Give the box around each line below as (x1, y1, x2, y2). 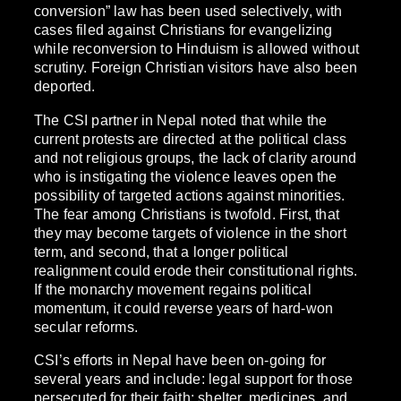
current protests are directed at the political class (34, 130, 347, 147)
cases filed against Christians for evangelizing (34, 21, 333, 38)
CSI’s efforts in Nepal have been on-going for (34, 351, 327, 368)
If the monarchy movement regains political (34, 280, 311, 297)
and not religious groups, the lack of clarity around (34, 149, 357, 166)
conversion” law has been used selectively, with (34, 3, 343, 20)
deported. (34, 78, 96, 95)
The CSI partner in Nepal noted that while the (34, 111, 328, 128)
